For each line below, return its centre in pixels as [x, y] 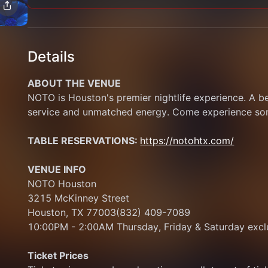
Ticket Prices [58, 255]
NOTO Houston [62, 184]
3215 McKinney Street [79, 198]
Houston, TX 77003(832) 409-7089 [109, 212]
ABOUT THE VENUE [74, 83]
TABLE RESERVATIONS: [84, 141]
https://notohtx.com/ [187, 141]
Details [51, 57]
